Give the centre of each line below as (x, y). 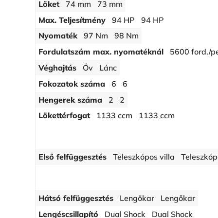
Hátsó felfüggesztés (76, 198)
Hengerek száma (71, 100)
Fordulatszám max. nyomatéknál (101, 52)
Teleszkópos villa (144, 157)
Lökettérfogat (64, 116)
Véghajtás (58, 68)
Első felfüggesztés (73, 157)
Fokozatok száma (72, 84)
